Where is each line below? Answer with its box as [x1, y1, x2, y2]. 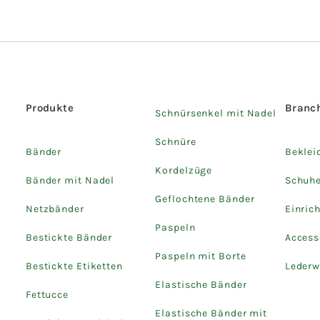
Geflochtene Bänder [155, 192, 255, 205]
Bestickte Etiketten [25, 259, 123, 272]
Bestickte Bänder [25, 231, 113, 244]
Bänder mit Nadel [25, 174, 115, 186]
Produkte [25, 101, 74, 114]
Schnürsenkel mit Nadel [155, 106, 277, 119]
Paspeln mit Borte [155, 249, 246, 262]
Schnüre [155, 135, 196, 148]
